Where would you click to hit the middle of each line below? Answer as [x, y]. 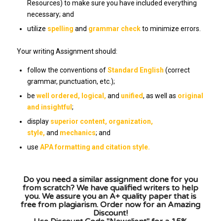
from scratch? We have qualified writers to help [110, 188]
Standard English [135, 70]
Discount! [110, 213]
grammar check [114, 29]
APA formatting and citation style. [95, 147]
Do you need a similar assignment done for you [110, 180]
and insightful [49, 107]
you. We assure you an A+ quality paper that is [110, 197]
